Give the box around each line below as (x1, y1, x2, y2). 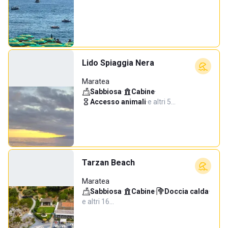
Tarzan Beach (82, 158, 135, 167)
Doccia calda (164, 187, 209, 195)
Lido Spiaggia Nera (82, 58, 154, 68)
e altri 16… (82, 197, 114, 206)
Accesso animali (90, 98, 146, 106)
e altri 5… (148, 98, 176, 106)
